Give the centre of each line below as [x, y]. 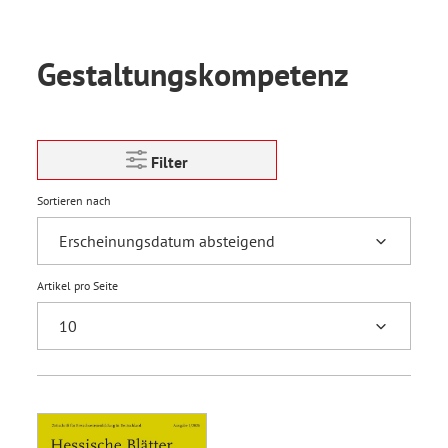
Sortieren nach [74, 200]
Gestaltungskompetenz [193, 74]
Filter [169, 162]
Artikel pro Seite [77, 285]
